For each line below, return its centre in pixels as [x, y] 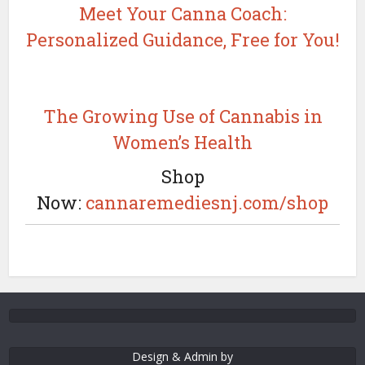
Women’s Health [182, 142]
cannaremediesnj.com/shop [207, 202]
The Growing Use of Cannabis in [182, 116]
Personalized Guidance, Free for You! [182, 39]
